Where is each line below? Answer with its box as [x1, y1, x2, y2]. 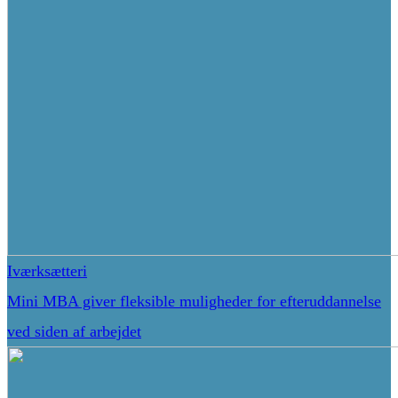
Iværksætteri [7, 262, 87, 281]
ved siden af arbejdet [7, 322, 141, 341]
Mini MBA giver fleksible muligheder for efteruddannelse [7, 292, 381, 311]
